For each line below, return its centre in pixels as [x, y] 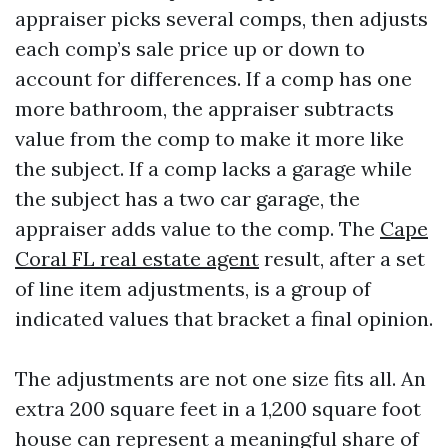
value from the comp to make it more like [209, 138]
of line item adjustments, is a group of [193, 288]
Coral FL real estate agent [137, 258]
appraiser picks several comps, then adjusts [221, 18]
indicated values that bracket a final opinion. [224, 318]
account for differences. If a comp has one [213, 78]
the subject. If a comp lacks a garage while [213, 168]
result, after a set [342, 258]
